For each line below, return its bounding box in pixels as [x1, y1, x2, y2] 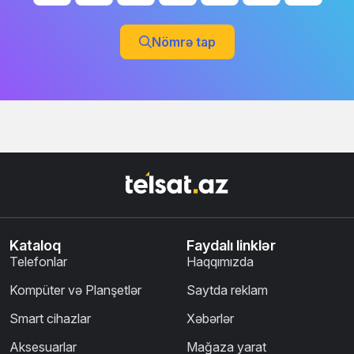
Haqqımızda [186, 253, 254, 269]
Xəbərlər [186, 310, 234, 326]
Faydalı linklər [186, 236, 276, 254]
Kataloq [9, 236, 61, 254]
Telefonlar [9, 253, 67, 269]
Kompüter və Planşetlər [9, 281, 141, 298]
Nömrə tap [151, 33, 216, 50]
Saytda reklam [186, 281, 268, 298]
